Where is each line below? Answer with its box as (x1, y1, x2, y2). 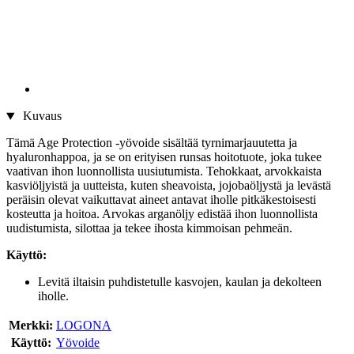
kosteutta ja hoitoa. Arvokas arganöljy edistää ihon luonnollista (6, 207, 318, 221)
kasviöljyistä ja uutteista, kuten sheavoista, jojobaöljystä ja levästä (6, 179, 331, 193)
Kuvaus (19, 109, 62, 123)
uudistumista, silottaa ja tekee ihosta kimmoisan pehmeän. (6, 221, 292, 235)
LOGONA (56, 318, 111, 333)
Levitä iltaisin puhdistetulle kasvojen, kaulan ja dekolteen (38, 275, 322, 289)
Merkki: (9, 318, 53, 333)
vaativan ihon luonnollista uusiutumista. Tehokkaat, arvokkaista (6, 164, 322, 179)
